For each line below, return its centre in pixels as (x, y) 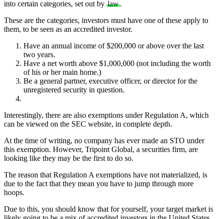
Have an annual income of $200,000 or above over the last (114, 45)
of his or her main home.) (62, 72)
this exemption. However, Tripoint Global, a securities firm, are (101, 149)
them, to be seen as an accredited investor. (68, 29)
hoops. (14, 192)
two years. (39, 54)
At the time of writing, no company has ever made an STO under (104, 140)
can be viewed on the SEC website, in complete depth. (88, 124)
